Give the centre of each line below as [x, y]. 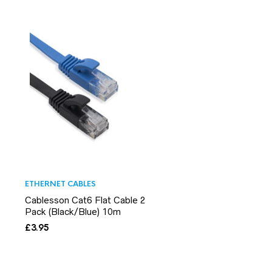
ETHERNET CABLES [60, 184]
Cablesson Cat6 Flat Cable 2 [85, 200]
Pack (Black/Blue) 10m [73, 211]
